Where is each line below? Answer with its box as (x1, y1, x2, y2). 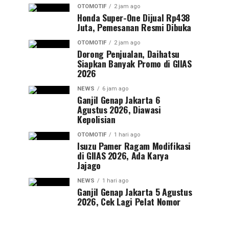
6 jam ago (102, 85, 128, 92)
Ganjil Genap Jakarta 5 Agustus (77, 185, 192, 198)
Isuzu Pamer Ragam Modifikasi (77, 139, 191, 152)
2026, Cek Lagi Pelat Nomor (77, 195, 180, 208)
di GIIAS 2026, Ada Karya (77, 149, 169, 162)
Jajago (77, 158, 101, 172)
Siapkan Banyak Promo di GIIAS (77, 57, 192, 70)
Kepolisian (77, 112, 116, 126)
